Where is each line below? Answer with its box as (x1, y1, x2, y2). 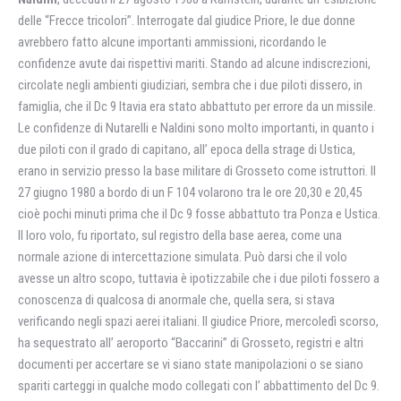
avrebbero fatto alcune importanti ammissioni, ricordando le (18, 34, 327, 50)
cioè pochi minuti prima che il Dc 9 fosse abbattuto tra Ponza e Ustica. (18, 206, 380, 222)
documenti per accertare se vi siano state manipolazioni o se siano (18, 356, 363, 372)
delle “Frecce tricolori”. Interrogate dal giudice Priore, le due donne (18, 13, 355, 29)
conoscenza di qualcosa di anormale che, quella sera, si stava (18, 292, 335, 308)
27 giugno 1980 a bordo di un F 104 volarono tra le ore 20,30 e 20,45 (18, 184, 362, 200)
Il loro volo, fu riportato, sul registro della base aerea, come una (18, 227, 342, 243)
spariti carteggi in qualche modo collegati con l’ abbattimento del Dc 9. (18, 378, 380, 394)
